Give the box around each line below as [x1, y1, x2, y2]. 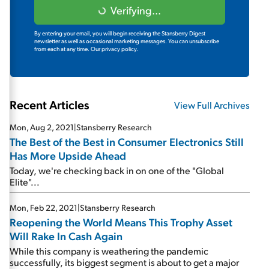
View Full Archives [174, 98, 250, 111]
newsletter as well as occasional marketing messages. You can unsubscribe [34, 37, 219, 44]
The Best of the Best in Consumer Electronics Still [10, 134, 244, 148]
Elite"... [10, 175, 40, 188]
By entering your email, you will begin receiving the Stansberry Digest [34, 29, 205, 37]
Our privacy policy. [91, 45, 138, 52]
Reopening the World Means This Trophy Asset [10, 215, 232, 229]
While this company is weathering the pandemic [10, 244, 208, 257]
